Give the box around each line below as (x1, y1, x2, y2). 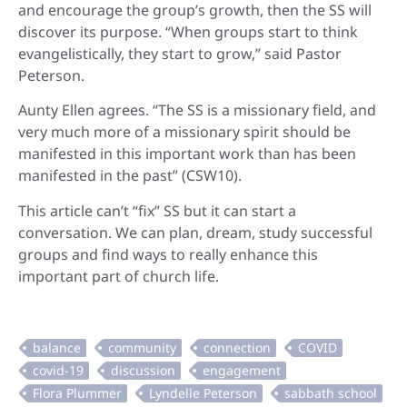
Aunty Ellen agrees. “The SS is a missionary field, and (18, 100, 376, 121)
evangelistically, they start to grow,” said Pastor (18, 44, 342, 65)
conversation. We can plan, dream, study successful (18, 222, 372, 243)
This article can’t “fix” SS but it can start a (18, 200, 296, 221)
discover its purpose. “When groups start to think (18, 22, 358, 43)
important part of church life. (18, 265, 219, 286)
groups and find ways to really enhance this (18, 243, 318, 264)
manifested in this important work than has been (18, 144, 356, 164)
